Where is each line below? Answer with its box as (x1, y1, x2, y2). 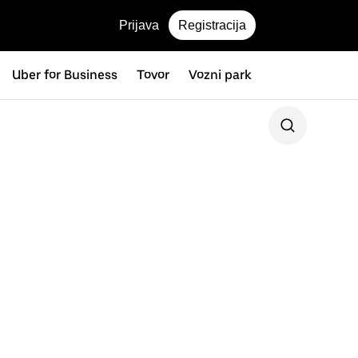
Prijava (119, 18, 159, 32)
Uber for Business (12, 67, 117, 82)
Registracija (178, 18, 246, 32)
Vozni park (189, 67, 252, 82)
